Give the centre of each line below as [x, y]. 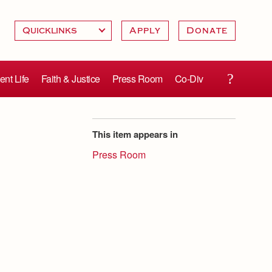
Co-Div [189, 79]
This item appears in [135, 134]
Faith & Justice [70, 79]
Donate [207, 30]
